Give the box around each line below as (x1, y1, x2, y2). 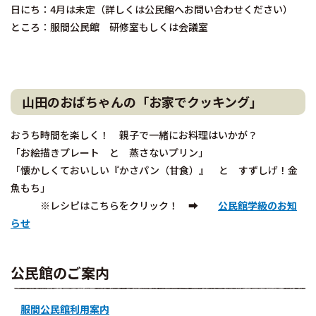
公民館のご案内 (11, 262, 109, 284)
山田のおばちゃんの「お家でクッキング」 (22, 92, 262, 111)
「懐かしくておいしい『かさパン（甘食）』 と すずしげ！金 (11, 163, 298, 178)
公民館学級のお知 (218, 198, 297, 213)
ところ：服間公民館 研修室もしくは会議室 (11, 20, 208, 35)
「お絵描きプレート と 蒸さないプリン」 (11, 145, 208, 160)
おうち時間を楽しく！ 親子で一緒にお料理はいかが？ (11, 128, 267, 142)
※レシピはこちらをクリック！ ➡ (11, 198, 218, 213)
